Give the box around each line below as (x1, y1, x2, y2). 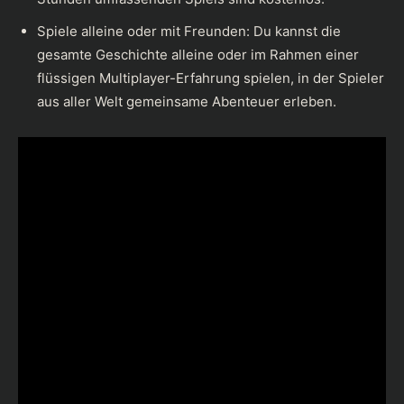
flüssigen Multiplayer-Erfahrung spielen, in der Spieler (37, 69, 384, 87)
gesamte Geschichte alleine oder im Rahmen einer (37, 45, 359, 63)
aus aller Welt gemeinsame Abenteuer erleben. (37, 92, 336, 110)
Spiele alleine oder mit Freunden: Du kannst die (37, 22, 341, 40)
